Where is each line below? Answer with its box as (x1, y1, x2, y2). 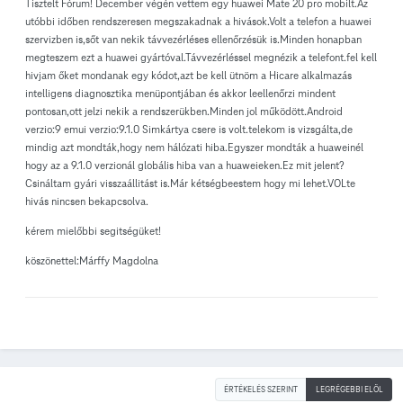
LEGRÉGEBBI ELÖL (316, 384, 383, 396)
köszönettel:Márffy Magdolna (25, 254, 158, 268)
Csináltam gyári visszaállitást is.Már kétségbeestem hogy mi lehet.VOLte (25, 176, 355, 191)
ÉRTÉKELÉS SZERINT (224, 384, 298, 396)
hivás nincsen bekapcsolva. (25, 194, 148, 209)
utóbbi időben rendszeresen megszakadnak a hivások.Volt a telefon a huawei (25, 14, 372, 29)
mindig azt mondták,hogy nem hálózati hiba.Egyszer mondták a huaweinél (25, 140, 363, 155)
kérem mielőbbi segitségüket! (25, 224, 161, 238)
